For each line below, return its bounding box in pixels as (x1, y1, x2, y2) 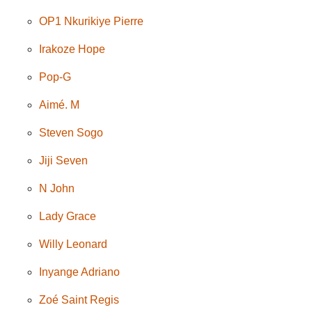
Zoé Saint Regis (39, 293, 120, 306)
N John (39, 182, 75, 194)
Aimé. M (39, 98, 80, 111)
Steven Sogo (39, 126, 104, 139)
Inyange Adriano (39, 265, 120, 278)
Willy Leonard (39, 237, 108, 250)
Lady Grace (39, 210, 97, 222)
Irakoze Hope (39, 42, 106, 55)
